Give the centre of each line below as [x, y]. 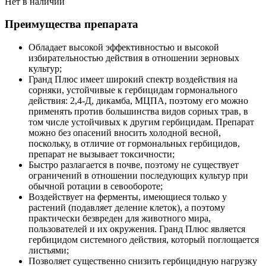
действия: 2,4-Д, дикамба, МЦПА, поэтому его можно [138, 101]
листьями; [49, 251]
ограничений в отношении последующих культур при [138, 176]
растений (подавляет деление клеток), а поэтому [127, 208]
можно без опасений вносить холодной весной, [125, 133]
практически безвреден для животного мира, [120, 218]
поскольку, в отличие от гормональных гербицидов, [134, 144]
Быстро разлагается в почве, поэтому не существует [134, 165]
